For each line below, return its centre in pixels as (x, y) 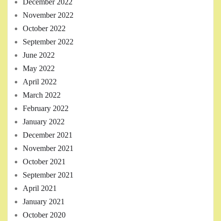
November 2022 (48, 15)
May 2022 (39, 69)
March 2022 (42, 95)
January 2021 (44, 202)
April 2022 (40, 82)
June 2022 (39, 55)
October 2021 (44, 162)
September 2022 (48, 42)
